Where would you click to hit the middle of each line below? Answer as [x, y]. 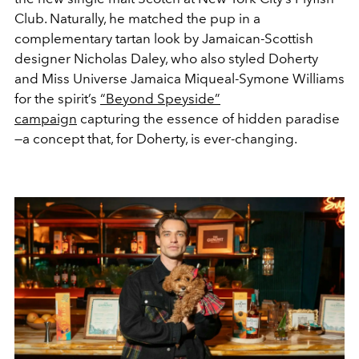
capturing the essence [148, 118]
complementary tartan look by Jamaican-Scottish [164, 38]
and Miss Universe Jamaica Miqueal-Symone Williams [179, 78]
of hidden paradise [281, 118]
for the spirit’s [57, 98]
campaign [46, 118]
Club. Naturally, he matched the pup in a [137, 18]
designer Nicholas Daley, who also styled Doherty [166, 58]
